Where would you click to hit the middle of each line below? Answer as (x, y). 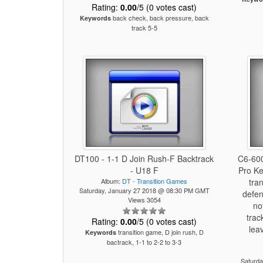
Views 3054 (144, 200)
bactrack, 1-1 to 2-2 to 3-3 (144, 242)
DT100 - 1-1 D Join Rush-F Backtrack (144, 159)
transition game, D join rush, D (160, 232)
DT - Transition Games (155, 181)
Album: (112, 181)
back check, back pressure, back (160, 18)
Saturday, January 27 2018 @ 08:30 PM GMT (144, 190)
